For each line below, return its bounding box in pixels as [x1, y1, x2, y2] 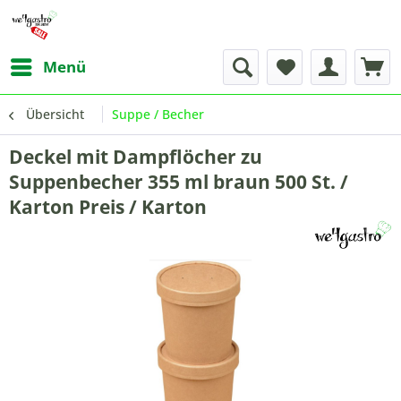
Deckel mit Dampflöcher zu [9, 144, 262, 169]
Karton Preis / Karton [9, 194, 207, 219]
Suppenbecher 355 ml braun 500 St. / [9, 169, 348, 194]
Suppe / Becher [112, 106, 204, 123]
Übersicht [26, 106, 84, 123]
